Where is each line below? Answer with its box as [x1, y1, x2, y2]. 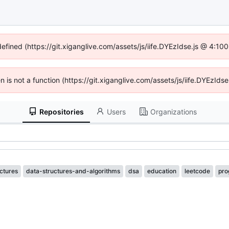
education [147, 167, 176, 175]
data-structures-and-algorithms [26, 167, 120, 175]
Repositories [39, 107, 84, 116]
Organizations [150, 107, 197, 116]
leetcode [185, 167, 210, 175]
